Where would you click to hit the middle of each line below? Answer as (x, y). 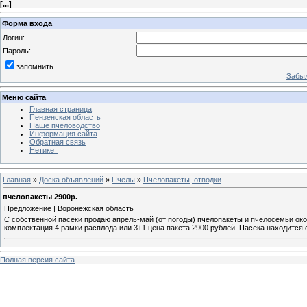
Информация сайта (63, 134)
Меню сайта (24, 98)
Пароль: (17, 50)
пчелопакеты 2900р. (40, 196)
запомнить (35, 66)
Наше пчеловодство (65, 126)
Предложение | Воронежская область (69, 208)
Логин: (14, 37)
